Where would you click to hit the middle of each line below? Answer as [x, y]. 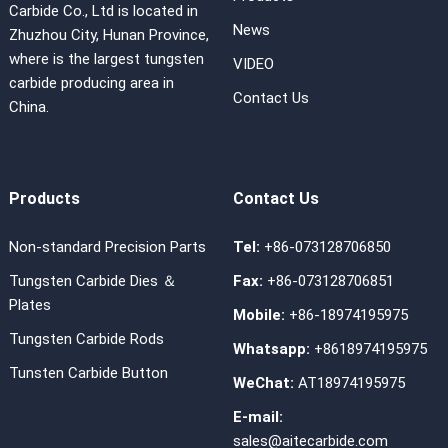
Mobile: [258, 315]
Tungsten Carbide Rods [86, 339]
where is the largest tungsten [106, 59]
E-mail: [257, 417]
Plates [29, 305]
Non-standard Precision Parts [107, 247]
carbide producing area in [91, 83]
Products [44, 199]
